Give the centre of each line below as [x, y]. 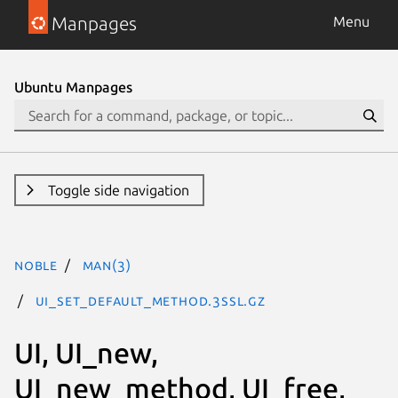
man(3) [107, 265]
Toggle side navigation [118, 190]
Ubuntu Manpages [73, 87]
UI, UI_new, [86, 352]
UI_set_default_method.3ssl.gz [150, 300]
